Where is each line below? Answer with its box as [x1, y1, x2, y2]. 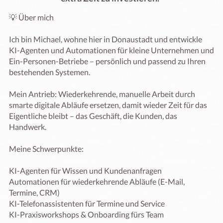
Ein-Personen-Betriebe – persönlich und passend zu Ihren [9, 56, 206, 66]
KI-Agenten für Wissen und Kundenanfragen [9, 166, 162, 175]
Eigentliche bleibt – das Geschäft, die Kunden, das [9, 111, 177, 120]
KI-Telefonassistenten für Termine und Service [9, 199, 165, 208]
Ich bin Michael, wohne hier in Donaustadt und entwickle [9, 34, 202, 44]
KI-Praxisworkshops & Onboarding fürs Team [9, 210, 164, 219]
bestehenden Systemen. [9, 67, 90, 77]
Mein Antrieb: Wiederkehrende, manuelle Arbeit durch [9, 89, 195, 99]
